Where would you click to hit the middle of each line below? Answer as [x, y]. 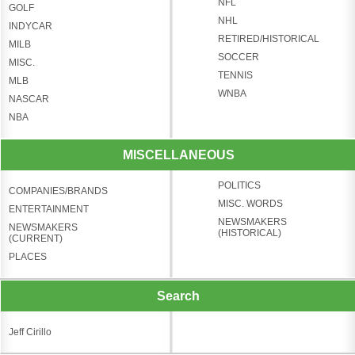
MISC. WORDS [250, 203]
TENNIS [235, 75]
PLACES [28, 256]
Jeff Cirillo [30, 332]
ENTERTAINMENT [49, 209]
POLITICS [239, 185]
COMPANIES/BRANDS [58, 191]
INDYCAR [31, 26]
